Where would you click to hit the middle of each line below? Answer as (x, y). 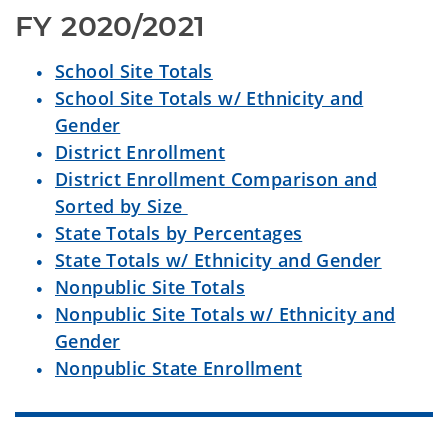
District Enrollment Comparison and (216, 179)
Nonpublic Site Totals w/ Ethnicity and (225, 314)
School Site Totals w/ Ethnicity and (209, 98)
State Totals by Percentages (179, 233)
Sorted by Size (121, 206)
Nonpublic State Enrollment (178, 368)
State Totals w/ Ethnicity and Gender (218, 260)
